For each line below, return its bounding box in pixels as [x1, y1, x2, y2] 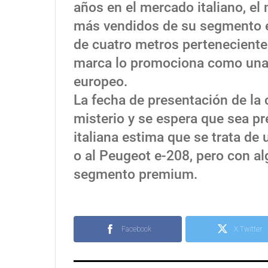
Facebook [121, 225, 151, 234]
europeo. [74, 74, 127, 90]
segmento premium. [74, 166, 197, 183]
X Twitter [234, 225, 262, 234]
